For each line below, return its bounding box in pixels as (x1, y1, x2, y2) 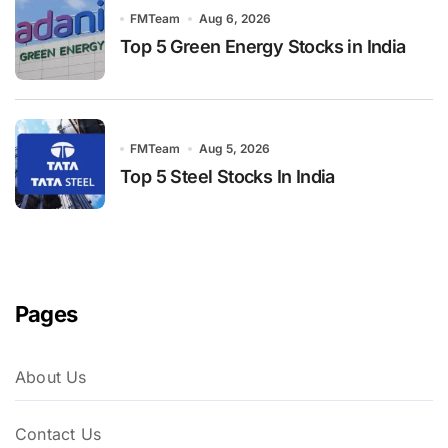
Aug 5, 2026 (198, 140, 270, 156)
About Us (15, 367, 87, 388)
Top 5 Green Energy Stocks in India (120, 36, 406, 58)
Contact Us (15, 424, 101, 445)
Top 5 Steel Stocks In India (120, 165, 335, 187)
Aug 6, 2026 (198, 11, 271, 27)
